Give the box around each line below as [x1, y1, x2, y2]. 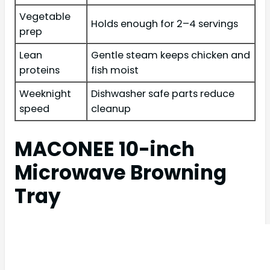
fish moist [91, 63, 139, 77]
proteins [19, 63, 60, 77]
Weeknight [19, 86, 71, 101]
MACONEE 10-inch [14, 136, 195, 163]
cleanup [91, 101, 131, 116]
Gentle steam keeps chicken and [91, 48, 250, 62]
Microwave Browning [14, 159, 227, 186]
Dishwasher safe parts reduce [91, 86, 234, 101]
